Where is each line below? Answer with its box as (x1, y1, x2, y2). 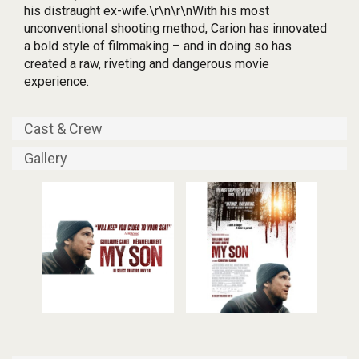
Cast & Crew (24, 120, 103, 138)
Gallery (24, 150, 67, 167)
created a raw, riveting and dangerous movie (24, 56, 269, 72)
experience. (24, 74, 89, 90)
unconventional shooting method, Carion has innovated (24, 21, 327, 37)
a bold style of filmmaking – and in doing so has (24, 38, 292, 54)
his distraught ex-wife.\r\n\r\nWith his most (24, 3, 269, 19)
